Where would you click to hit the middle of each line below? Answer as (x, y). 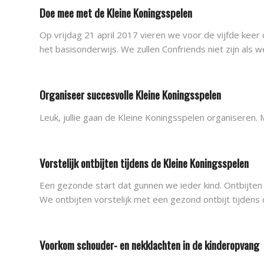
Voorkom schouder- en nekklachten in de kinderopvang (149, 245)
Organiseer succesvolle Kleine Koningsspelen (130, 94)
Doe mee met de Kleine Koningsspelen (116, 12)
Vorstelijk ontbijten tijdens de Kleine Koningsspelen (144, 162)
